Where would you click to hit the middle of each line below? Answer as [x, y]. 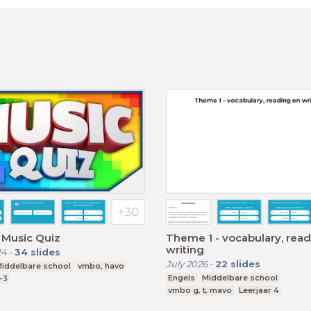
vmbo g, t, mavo [200, 290]
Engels [182, 277]
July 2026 [187, 263]
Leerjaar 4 [259, 290]
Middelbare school [239, 277]
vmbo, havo [101, 266]
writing [185, 249]
